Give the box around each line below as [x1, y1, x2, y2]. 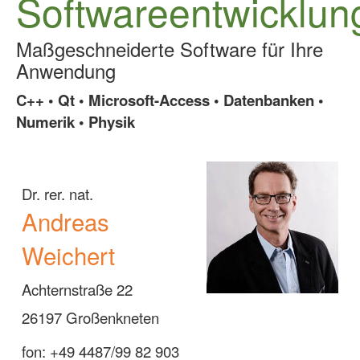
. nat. [61, 183, 94, 204]
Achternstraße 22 [22, 279, 133, 300]
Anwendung [16, 56, 116, 84]
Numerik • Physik [16, 111, 135, 133]
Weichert [22, 238, 116, 272]
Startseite [106, 6, 151, 22]
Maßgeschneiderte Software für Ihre [16, 35, 323, 63]
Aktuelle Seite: [28, 6, 103, 22]
